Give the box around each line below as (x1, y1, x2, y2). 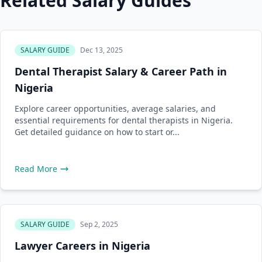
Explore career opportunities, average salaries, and (15, 103, 216, 114)
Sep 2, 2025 (80, 219, 118, 229)
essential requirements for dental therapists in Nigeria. (15, 115, 233, 126)
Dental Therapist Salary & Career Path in (15, 64, 227, 78)
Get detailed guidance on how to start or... (15, 126, 180, 137)
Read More (15, 163, 57, 174)
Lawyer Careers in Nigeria (15, 239, 150, 253)
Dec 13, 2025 (80, 45, 123, 55)
